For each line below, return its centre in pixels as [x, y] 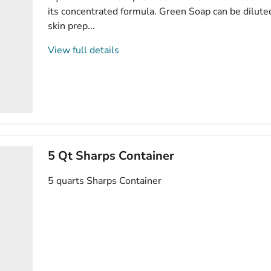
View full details [84, 50]
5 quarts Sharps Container [105, 181]
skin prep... [72, 26]
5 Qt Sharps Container [111, 155]
